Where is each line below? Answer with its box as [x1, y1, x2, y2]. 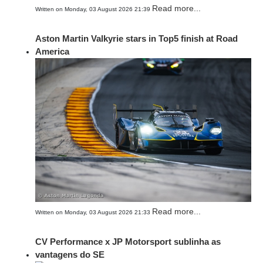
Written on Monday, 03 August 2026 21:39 [35, 5, 152, 12]
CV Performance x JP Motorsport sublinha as [35, 237, 221, 247]
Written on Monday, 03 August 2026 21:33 [35, 209, 152, 215]
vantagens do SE [35, 249, 104, 259]
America [35, 46, 69, 56]
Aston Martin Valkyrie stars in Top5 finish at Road [35, 33, 238, 43]
